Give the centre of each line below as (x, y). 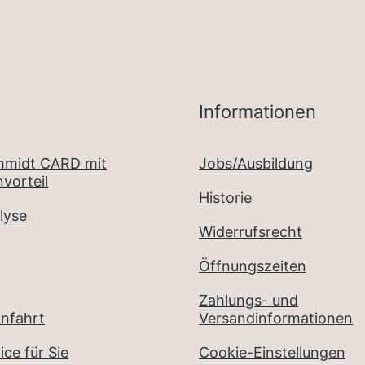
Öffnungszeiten (253, 266)
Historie (225, 198)
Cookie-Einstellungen (272, 352)
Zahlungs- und (248, 300)
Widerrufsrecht (251, 232)
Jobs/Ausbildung (256, 163)
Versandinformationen (276, 318)
